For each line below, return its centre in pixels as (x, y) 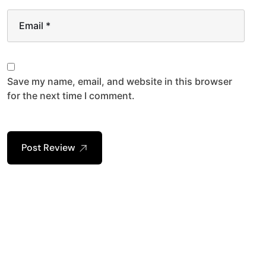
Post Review (48, 147)
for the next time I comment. (71, 95)
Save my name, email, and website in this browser (120, 81)
